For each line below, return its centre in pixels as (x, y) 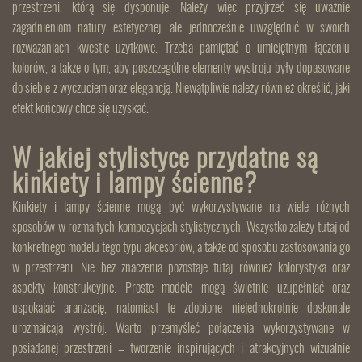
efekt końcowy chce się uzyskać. (80, 109)
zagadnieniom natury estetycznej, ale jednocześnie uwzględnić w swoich (181, 29)
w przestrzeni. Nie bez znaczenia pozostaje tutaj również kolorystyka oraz (181, 269)
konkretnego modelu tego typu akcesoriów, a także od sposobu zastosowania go (181, 248)
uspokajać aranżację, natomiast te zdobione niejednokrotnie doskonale (181, 309)
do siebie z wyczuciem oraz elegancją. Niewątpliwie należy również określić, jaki (181, 89)
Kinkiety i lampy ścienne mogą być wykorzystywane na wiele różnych (181, 208)
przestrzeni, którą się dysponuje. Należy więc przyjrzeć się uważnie (181, 8)
